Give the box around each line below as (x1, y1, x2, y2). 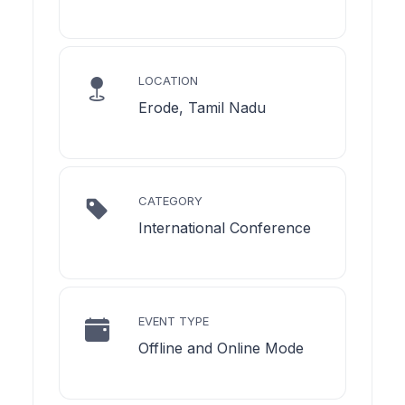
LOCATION (138, 72, 198, 88)
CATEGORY (138, 193, 202, 208)
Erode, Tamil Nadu (138, 98, 266, 117)
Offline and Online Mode (138, 338, 304, 357)
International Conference (138, 218, 311, 237)
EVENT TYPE (138, 313, 209, 328)
